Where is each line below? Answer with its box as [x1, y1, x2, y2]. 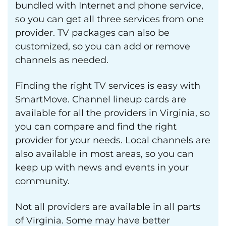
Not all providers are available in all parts [15, 201, 200, 212]
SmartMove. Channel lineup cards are [15, 94, 186, 105]
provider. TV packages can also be [15, 27, 169, 38]
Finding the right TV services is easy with [15, 80, 200, 91]
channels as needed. [15, 54, 108, 66]
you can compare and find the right [15, 121, 177, 132]
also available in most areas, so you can [15, 148, 194, 159]
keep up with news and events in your [15, 162, 189, 173]
